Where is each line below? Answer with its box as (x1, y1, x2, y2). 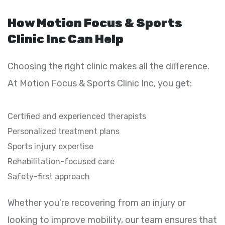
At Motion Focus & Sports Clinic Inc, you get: (8, 77, 192, 89)
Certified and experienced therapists (8, 111, 146, 121)
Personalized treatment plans (8, 126, 120, 136)
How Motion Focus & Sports (8, 16, 182, 30)
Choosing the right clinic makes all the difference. (8, 60, 209, 72)
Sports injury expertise (8, 141, 93, 151)
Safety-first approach (8, 171, 90, 181)
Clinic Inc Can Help (8, 32, 124, 46)
